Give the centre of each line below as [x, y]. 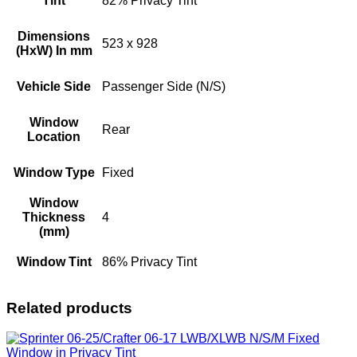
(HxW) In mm [54, 50]
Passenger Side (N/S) [164, 86]
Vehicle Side [54, 86]
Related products [69, 308]
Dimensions [54, 36]
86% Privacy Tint [149, 261]
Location [54, 136]
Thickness [54, 217]
